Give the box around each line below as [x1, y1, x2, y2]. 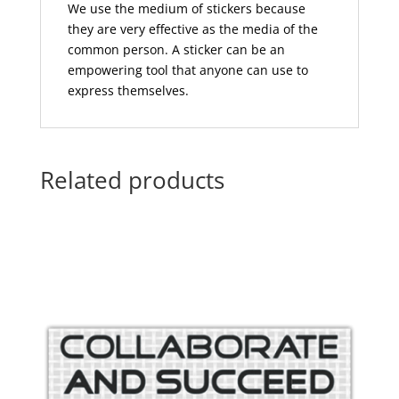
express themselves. [67, 82, 189, 100]
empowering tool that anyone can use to [67, 61, 308, 79]
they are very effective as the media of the [67, 20, 318, 38]
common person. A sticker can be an [67, 41, 285, 59]
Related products [39, 164, 224, 197]
